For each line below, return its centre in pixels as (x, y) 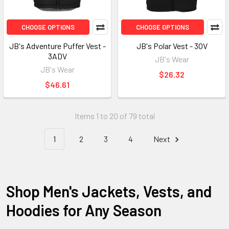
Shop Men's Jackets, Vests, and (109, 191)
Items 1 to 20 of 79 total (114, 116)
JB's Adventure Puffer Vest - (57, 46)
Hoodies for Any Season (84, 210)
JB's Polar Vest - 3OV (172, 46)
